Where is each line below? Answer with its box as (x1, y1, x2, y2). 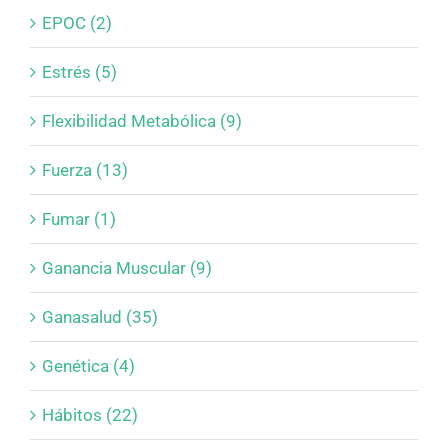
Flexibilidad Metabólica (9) (42, 111, 242, 132)
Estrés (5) (42, 62, 117, 83)
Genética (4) (42, 356, 135, 377)
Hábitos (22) (42, 405, 138, 426)
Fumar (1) (42, 209, 116, 230)
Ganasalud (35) (42, 307, 158, 328)
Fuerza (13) (42, 160, 128, 181)
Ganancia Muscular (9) (42, 258, 212, 279)
